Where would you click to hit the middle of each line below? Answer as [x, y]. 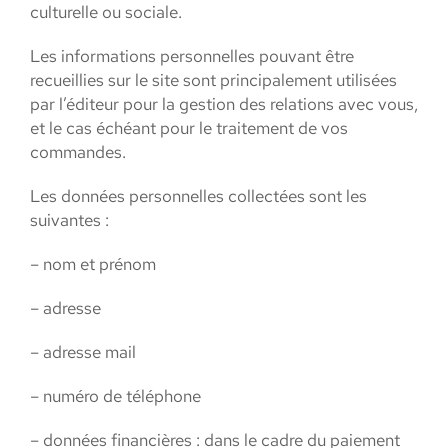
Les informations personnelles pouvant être [192, 56]
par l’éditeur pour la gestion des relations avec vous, [224, 104]
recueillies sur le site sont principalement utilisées [213, 80]
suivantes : [69, 220]
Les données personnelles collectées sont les [198, 196]
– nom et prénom [93, 264]
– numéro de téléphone [115, 396]
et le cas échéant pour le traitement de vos [189, 128]
